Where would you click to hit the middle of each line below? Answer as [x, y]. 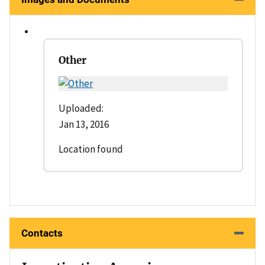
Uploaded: [81, 108]
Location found [91, 149]
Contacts [42, 233]
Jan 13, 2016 [84, 124]
